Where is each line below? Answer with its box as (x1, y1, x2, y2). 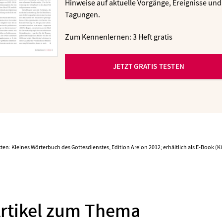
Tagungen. (65, 9, 102, 20)
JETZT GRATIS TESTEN (112, 61, 185, 72)
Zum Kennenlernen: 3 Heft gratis (65, 32, 173, 43)
